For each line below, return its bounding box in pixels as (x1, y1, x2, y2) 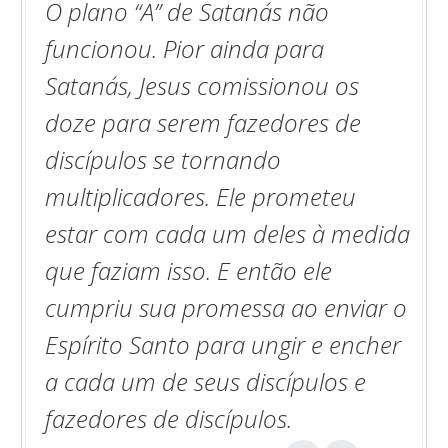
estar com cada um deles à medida (45, 216, 410, 250)
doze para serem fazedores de (45, 105, 361, 139)
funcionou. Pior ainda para (45, 31, 324, 65)
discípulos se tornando (45, 142, 281, 176)
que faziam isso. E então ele (45, 253, 332, 287)
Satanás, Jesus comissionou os (45, 68, 359, 102)
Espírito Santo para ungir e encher (45, 327, 401, 361)
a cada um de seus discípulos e (45, 364, 366, 398)
